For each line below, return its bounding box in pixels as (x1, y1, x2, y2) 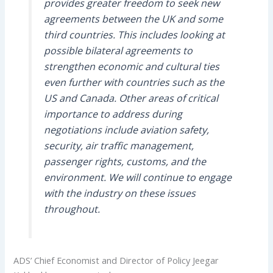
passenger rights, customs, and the (43, 155, 206, 169)
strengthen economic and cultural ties (43, 60, 219, 74)
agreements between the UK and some (43, 12, 223, 26)
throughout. (43, 202, 100, 216)
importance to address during (43, 107, 182, 121)
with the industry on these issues (43, 186, 196, 200)
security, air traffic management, (43, 139, 194, 153)
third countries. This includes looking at (43, 28, 225, 42)
